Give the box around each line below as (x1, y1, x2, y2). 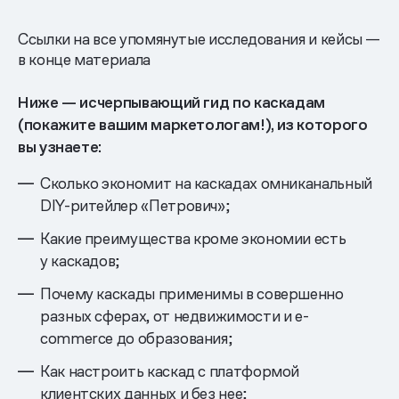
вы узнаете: (18, 135, 102, 157)
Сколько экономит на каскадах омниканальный (40, 172, 372, 193)
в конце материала (18, 48, 151, 69)
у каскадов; (40, 249, 120, 271)
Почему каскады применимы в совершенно (40, 282, 344, 304)
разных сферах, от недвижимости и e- (40, 305, 309, 326)
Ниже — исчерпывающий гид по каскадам (18, 91, 326, 112)
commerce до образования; (40, 327, 232, 348)
